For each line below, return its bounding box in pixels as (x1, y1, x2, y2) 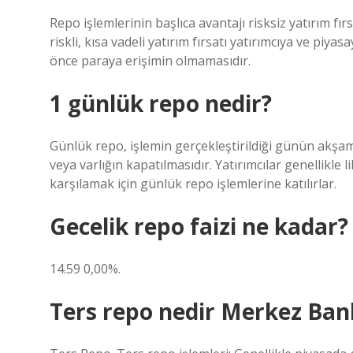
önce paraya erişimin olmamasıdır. (50, 52, 251, 69)
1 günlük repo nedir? (50, 88, 272, 118)
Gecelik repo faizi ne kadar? (50, 211, 348, 241)
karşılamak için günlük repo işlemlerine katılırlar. (50, 175, 336, 192)
